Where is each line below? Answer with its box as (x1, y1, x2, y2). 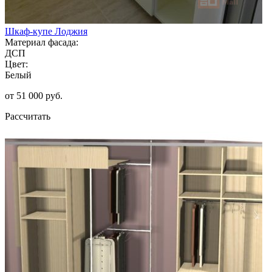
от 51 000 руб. (5, 90, 63, 101)
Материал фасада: (5, 36, 78, 47)
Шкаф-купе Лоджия (5, 25, 87, 36)
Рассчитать (5, 110, 50, 121)
